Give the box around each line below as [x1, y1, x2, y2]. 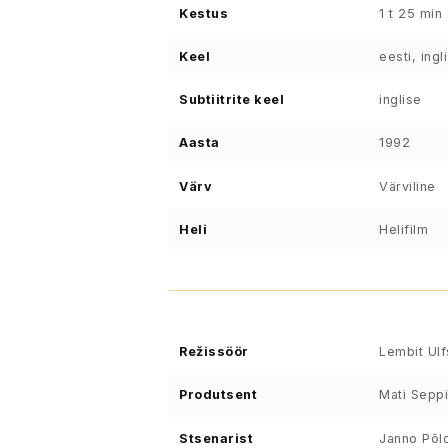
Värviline [379, 178, 436, 194]
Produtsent [179, 387, 258, 403]
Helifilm [379, 221, 429, 237]
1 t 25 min [379, 5, 443, 21]
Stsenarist [179, 430, 254, 446]
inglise [379, 92, 422, 108]
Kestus [179, 5, 229, 21]
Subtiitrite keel [179, 92, 285, 108]
